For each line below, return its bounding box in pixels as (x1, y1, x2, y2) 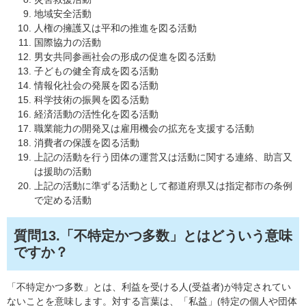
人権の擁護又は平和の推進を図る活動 (34, 23, 197, 34)
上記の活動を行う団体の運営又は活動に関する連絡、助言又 (34, 152, 292, 163)
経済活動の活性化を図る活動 (34, 109, 158, 120)
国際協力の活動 (34, 37, 101, 48)
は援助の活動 (34, 166, 92, 178)
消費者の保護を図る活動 (34, 137, 139, 149)
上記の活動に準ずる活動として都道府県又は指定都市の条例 (34, 180, 292, 192)
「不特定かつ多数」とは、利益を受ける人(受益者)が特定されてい (7, 281, 291, 293)
